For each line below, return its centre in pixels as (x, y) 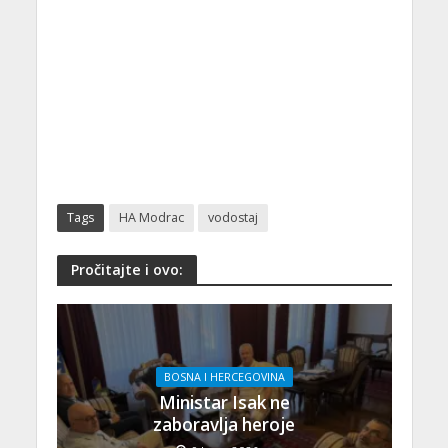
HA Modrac (151, 218)
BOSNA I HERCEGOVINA (224, 376)
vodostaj (232, 218)
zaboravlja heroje (224, 424)
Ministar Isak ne (224, 402)
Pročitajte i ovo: (126, 269)
